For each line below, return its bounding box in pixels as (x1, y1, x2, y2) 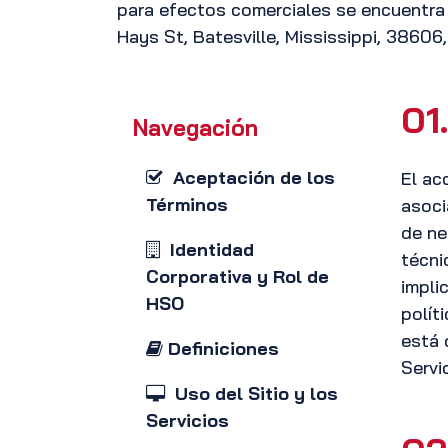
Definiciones (163, 337, 279, 360)
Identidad (160, 238, 254, 261)
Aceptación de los (163, 166, 335, 189)
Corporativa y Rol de (146, 265, 329, 288)
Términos (146, 193, 228, 216)
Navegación (133, 113, 258, 142)
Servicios (146, 409, 229, 432)
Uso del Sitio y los (165, 382, 338, 405)
